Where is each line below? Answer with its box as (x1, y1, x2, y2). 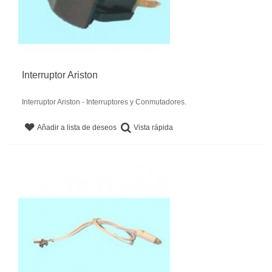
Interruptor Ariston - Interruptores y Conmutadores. (22, 97, 186, 106)
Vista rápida (134, 123, 174, 132)
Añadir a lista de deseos (37, 123, 117, 132)
